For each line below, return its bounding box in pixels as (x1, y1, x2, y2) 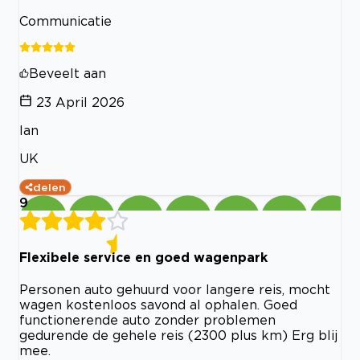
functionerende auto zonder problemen (19, 312, 276, 327)
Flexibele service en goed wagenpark (19, 249, 268, 264)
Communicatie (19, 14, 112, 29)
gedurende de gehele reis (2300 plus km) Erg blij (19, 327, 337, 342)
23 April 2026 (36, 95, 125, 110)
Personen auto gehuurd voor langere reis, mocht (19, 281, 330, 297)
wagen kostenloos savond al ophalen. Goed (19, 297, 297, 312)
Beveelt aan (29, 66, 106, 81)
